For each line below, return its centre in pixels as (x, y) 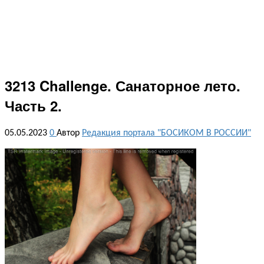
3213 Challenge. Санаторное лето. (123, 85)
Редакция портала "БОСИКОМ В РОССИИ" (166, 133)
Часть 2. (33, 105)
